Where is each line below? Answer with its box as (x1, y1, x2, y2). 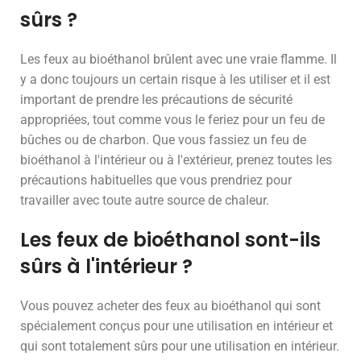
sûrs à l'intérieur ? (20, 253, 193, 280)
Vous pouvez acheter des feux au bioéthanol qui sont (20, 298, 321, 313)
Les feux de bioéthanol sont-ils (20, 226, 321, 253)
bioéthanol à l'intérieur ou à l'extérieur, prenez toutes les (20, 152, 332, 168)
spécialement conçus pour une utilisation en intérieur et (20, 318, 333, 334)
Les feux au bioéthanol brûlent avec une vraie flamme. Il (20, 52, 337, 67)
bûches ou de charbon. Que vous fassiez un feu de (20, 132, 306, 147)
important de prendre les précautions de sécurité (20, 92, 293, 107)
